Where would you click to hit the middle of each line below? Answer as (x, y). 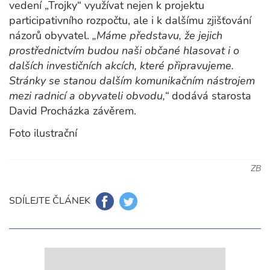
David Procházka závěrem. (73, 111)
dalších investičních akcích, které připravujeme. (121, 66)
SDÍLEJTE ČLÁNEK (50, 200)
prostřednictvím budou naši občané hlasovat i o (124, 51)
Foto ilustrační (43, 133)
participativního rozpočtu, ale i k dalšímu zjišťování (130, 21)
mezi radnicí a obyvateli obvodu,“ (89, 96)
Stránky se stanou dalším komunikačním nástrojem (132, 81)
